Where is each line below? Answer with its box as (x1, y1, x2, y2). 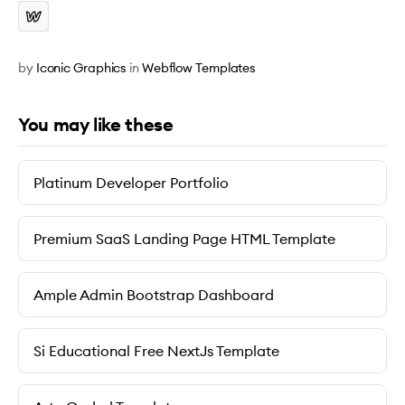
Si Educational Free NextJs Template (33, 342, 279, 360)
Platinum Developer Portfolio (33, 174, 229, 192)
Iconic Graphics (35, 60, 127, 76)
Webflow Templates (141, 60, 257, 76)
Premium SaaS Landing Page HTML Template (33, 230, 335, 248)
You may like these (18, 113, 174, 136)
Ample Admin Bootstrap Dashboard (33, 286, 274, 304)
